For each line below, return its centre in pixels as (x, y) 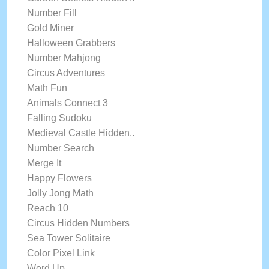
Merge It (44, 163)
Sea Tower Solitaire (69, 238)
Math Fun (47, 88)
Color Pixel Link (61, 253)
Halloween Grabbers (71, 43)
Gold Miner (51, 28)
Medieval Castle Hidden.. (81, 133)
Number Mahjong (64, 58)
